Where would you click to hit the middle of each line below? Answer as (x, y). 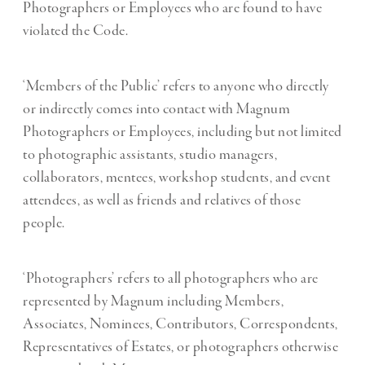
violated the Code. (75, 31)
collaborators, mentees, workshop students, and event (176, 178)
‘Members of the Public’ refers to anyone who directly (176, 87)
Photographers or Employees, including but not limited (182, 132)
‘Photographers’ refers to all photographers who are (171, 279)
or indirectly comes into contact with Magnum (156, 110)
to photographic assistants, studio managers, (150, 155)
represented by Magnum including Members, (153, 302)
